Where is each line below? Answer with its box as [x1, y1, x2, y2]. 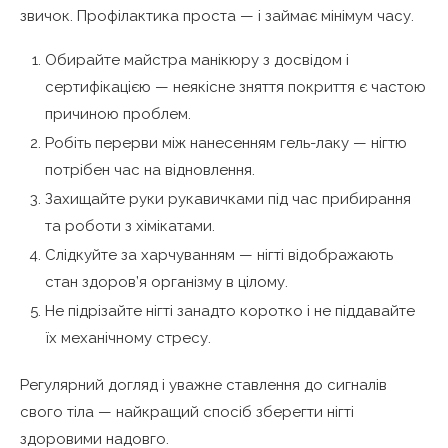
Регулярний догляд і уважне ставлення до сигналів [20, 375, 387, 394]
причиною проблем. [45, 104, 191, 123]
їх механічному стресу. [45, 328, 211, 347]
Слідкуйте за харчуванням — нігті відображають [45, 245, 393, 264]
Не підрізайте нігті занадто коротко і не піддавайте [45, 301, 415, 320]
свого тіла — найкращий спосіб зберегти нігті [20, 402, 354, 421]
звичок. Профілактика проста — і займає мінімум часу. [20, 6, 414, 25]
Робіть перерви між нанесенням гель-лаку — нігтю [45, 133, 407, 152]
